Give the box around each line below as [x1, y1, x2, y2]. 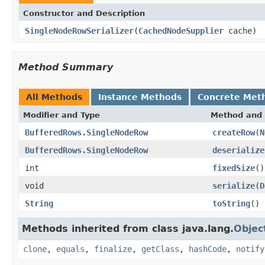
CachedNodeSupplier [138, 25, 224, 35]
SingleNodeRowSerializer [25, 25, 134, 35]
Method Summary [18, 61, 113, 73]
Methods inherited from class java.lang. [22, 222, 234, 234]
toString [212, 198, 250, 208]
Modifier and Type [23, 110, 100, 119]
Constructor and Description [23, 8, 145, 18]
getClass [141, 244, 179, 254]
